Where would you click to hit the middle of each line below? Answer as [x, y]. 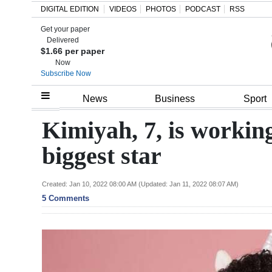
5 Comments [66, 198]
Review [35, 157]
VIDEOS [123, 9]
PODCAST [203, 9]
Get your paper [65, 29]
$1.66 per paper [73, 51]
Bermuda [41, 184]
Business [175, 99]
